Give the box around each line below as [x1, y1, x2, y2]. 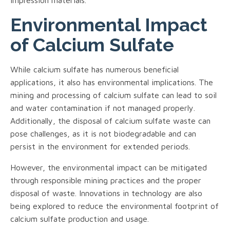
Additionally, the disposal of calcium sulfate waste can [10, 116, 210, 125]
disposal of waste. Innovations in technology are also [10, 188, 202, 198]
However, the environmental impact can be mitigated [10, 162, 207, 172]
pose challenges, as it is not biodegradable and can [10, 128, 196, 138]
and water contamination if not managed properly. [10, 103, 195, 112]
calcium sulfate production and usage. [10, 214, 149, 223]
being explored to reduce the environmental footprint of [10, 201, 219, 210]
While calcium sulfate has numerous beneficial [10, 64, 179, 74]
